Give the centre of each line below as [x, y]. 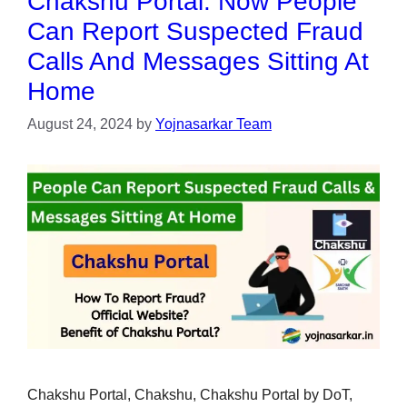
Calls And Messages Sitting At [198, 61]
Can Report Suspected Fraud [195, 31]
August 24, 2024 [80, 124]
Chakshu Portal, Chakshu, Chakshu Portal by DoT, [190, 395]
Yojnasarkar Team [213, 124]
